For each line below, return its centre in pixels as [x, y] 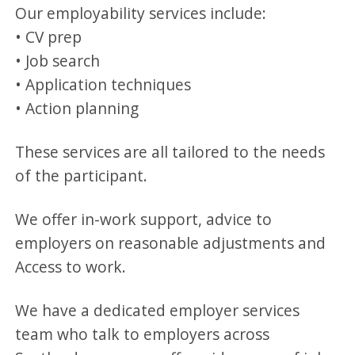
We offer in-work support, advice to [144, 219]
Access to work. [71, 266]
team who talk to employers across [143, 334]
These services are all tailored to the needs [170, 151]
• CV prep [49, 36]
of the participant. [82, 175]
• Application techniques [103, 84]
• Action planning [77, 108]
